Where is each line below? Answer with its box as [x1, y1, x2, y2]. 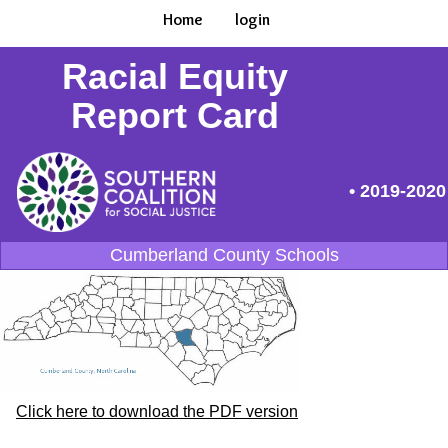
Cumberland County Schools [109, 245, 339, 265]
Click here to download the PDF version [16, 403, 298, 420]
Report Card [70, 95, 279, 136]
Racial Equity [61, 56, 288, 97]
